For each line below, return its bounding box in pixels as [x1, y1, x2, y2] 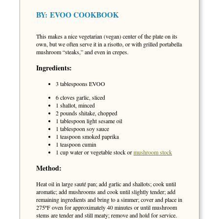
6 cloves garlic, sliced [56, 93, 105, 101]
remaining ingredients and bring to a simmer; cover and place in [36, 196, 182, 204]
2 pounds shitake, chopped [56, 109, 117, 117]
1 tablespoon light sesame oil [56, 117, 122, 125]
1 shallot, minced [56, 101, 95, 109]
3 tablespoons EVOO [56, 80, 105, 88]
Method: [36, 163, 62, 174]
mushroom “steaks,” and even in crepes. [36, 47, 129, 56]
